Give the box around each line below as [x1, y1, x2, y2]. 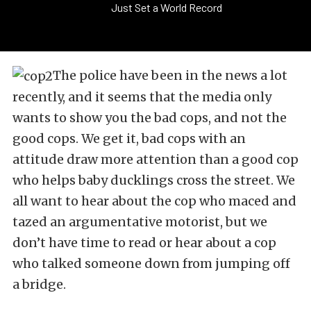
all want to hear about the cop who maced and [12, 192, 296, 209]
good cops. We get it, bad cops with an [12, 130, 246, 146]
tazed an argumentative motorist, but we [12, 213, 267, 230]
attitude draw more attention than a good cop [12, 151, 299, 167]
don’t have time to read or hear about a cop [12, 234, 276, 251]
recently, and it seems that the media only [12, 88, 271, 105]
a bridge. [12, 276, 66, 292]
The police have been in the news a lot [53, 67, 287, 83]
